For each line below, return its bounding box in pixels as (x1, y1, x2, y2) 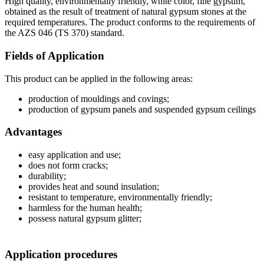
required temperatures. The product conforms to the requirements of (5, 17, 255, 28)
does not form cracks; (28, 160, 108, 170)
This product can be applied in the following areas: (5, 73, 193, 84)
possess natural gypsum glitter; (28, 213, 141, 223)
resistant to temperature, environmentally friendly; (28, 192, 212, 202)
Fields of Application (5, 49, 104, 62)
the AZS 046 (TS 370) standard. (5, 28, 124, 38)
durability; (28, 170, 66, 181)
